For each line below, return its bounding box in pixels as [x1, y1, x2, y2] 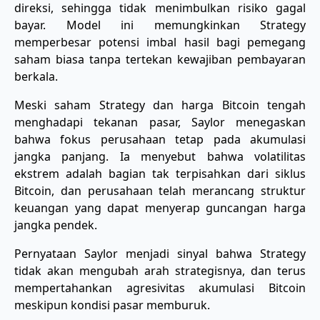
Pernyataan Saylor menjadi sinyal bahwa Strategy [14, 245, 306, 261]
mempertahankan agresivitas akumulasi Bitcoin [14, 279, 306, 296]
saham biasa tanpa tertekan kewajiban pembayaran [14, 51, 306, 67]
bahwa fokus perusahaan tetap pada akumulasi [14, 131, 306, 147]
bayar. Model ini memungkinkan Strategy [14, 16, 306, 33]
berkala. [14, 68, 58, 84]
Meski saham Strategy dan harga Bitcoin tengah [14, 96, 306, 113]
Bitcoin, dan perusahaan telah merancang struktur [14, 182, 306, 199]
